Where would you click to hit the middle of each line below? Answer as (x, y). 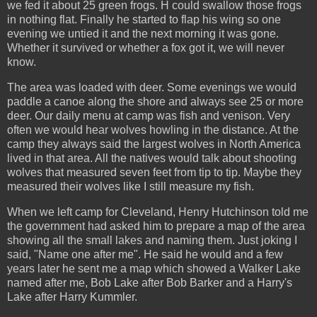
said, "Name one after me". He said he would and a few (145, 254)
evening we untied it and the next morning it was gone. (143, 34)
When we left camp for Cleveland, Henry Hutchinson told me (158, 212)
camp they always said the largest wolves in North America (154, 144)
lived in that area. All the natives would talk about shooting (152, 158)
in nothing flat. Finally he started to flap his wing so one (144, 20)
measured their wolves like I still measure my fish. (131, 186)
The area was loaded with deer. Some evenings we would (152, 87)
